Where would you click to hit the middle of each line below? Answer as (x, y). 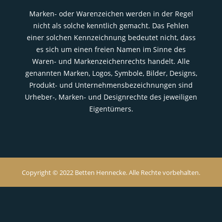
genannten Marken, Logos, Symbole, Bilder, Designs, (111, 73)
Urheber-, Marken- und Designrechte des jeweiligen (111, 97)
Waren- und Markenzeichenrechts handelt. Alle (111, 61)
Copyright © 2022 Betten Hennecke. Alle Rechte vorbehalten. (111, 172)
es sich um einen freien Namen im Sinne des (111, 49)
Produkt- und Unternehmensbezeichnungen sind (111, 85)
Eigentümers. (111, 109)
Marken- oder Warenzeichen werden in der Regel (111, 13)
